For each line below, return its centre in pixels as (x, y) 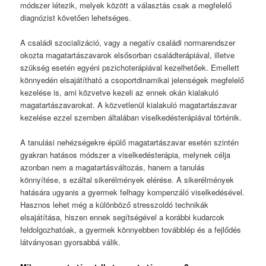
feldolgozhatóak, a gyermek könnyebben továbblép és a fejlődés (131, 230)
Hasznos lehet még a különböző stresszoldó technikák (115, 205)
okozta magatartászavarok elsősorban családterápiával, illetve (128, 55)
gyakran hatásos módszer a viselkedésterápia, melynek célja (126, 155)
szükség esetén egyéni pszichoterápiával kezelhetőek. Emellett (130, 68)
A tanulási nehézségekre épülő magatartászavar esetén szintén (130, 142)
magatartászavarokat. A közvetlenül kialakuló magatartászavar (129, 105)
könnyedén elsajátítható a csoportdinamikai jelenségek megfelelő (132, 80)
